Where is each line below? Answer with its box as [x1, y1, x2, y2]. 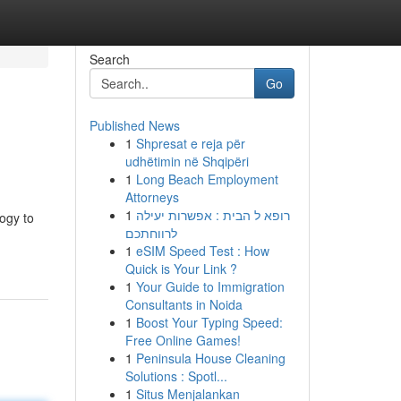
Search [89, 50, 130, 68]
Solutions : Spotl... [124, 367, 227, 385]
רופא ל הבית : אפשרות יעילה [135, 206, 290, 224]
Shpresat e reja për [135, 134, 245, 152]
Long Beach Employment [135, 170, 278, 188]
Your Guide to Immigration [135, 277, 285, 295]
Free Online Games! [124, 331, 241, 349]
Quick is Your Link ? [124, 260, 237, 277]
